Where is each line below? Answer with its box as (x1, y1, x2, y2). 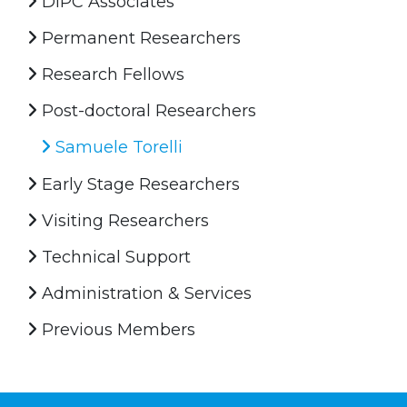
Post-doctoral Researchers (37, 100, 256, 121)
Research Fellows (37, 64, 184, 84)
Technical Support (37, 246, 191, 267)
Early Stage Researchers (37, 174, 240, 194)
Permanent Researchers (37, 27, 241, 48)
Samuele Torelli (51, 136, 183, 157)
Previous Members (37, 319, 195, 340)
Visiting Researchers (37, 210, 209, 231)
